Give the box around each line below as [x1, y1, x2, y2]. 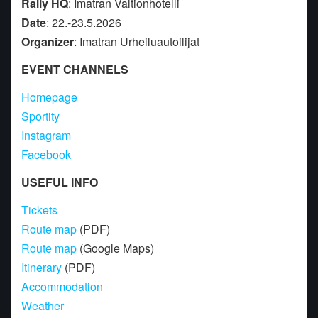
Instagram [21, 126, 71, 143]
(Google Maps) [77, 239, 154, 256]
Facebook [21, 146, 71, 163]
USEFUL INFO [21, 173, 98, 190]
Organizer [21, 33, 74, 50]
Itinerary [21, 258, 62, 275]
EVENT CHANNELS [21, 60, 128, 77]
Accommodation [21, 278, 103, 295]
